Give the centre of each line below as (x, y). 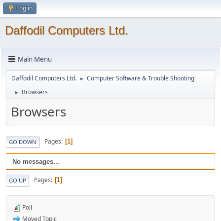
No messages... (36, 161)
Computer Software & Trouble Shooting (141, 78)
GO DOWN (23, 142)
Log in (24, 8)
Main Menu (35, 59)
